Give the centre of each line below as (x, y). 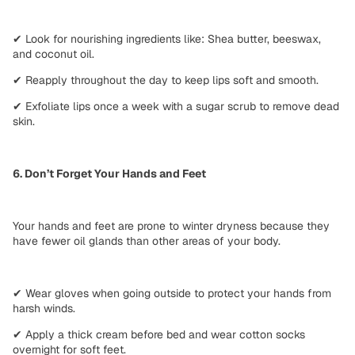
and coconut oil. (53, 53)
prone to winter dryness (197, 225)
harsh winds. (44, 308)
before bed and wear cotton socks (216, 334)
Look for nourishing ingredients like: (115, 38)
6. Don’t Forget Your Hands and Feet (109, 173)
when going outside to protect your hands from (210, 293)
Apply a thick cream (76, 334)
